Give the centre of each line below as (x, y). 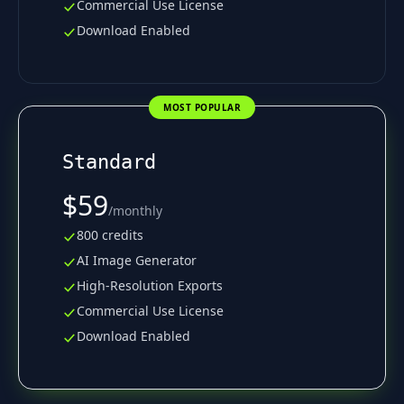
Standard (109, 161)
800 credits (110, 234)
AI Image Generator (137, 260)
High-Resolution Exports (150, 285)
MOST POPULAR (202, 107)
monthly (138, 210)
